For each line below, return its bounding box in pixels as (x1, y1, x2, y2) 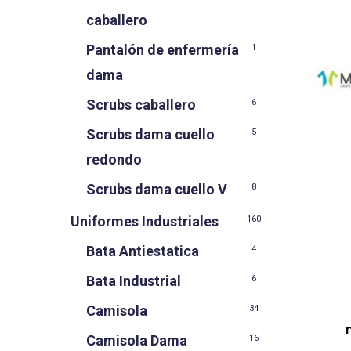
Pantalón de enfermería (86, 42, 239, 58)
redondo (86, 151, 142, 168)
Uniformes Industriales (71, 213, 219, 230)
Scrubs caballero (86, 96, 196, 113)
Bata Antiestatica (86, 243, 199, 259)
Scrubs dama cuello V (86, 181, 227, 197)
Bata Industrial (86, 273, 181, 289)
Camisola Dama (86, 332, 187, 349)
